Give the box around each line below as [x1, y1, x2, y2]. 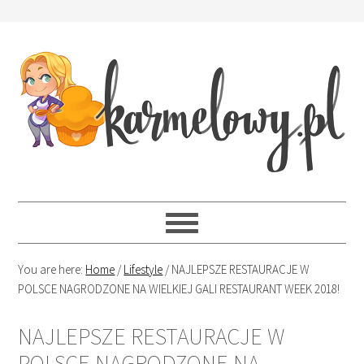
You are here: [18, 262, 86, 277]
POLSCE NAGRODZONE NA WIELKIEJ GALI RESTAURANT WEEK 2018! [18, 281, 340, 297]
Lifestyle [123, 262, 163, 277]
